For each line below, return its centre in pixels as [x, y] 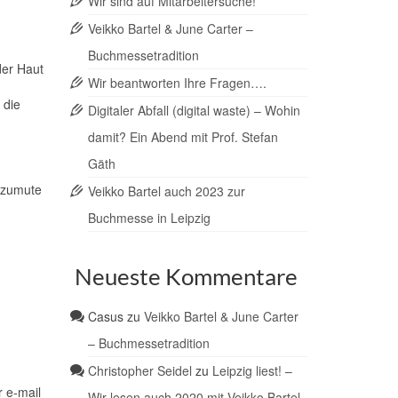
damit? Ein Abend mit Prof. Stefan [183, 137]
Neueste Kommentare [186, 277]
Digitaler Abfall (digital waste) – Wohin [194, 111]
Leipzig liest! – [252, 371]
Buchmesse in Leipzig [149, 218]
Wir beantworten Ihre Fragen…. [177, 83]
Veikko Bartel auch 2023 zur [166, 191]
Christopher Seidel [139, 371]
